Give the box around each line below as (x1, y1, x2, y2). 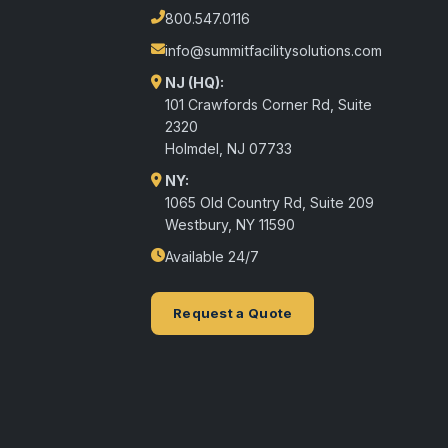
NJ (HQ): (164, 74, 224, 91)
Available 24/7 (164, 248, 259, 265)
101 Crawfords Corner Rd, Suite (164, 96, 372, 113)
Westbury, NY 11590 (164, 216, 295, 233)
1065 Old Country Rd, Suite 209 (164, 194, 374, 211)
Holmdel (164, 140, 219, 157)
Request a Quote (172, 305, 293, 321)
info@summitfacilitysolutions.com (164, 42, 382, 59)
